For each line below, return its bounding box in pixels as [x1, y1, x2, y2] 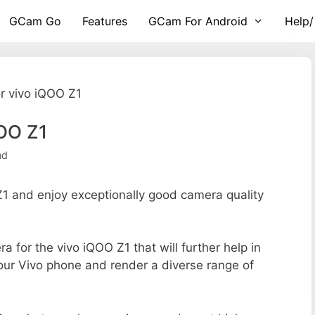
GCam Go [9, 14, 62, 28]
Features [82, 14, 128, 28]
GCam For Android [148, 14, 248, 28]
